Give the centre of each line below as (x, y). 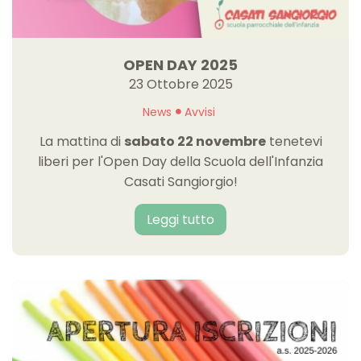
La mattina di (81, 141)
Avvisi (199, 112)
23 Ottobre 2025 (180, 84)
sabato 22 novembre (195, 141)
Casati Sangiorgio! (180, 181)
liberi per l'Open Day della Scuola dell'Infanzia (180, 161)
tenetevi (294, 141)
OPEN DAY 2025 (180, 64)
